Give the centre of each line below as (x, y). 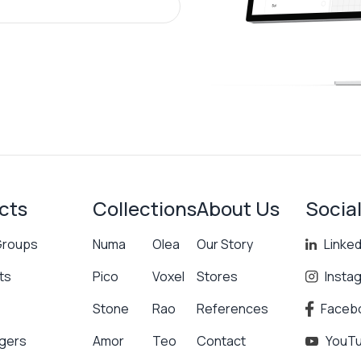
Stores (217, 276)
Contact (221, 341)
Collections (144, 208)
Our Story (224, 244)
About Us (238, 208)
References (232, 309)
